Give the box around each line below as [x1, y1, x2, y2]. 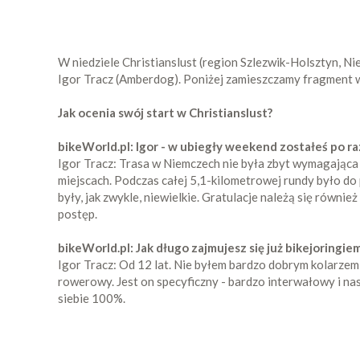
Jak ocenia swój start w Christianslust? [58, 105, 272, 120]
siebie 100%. [58, 291, 125, 305]
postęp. [58, 207, 97, 221]
